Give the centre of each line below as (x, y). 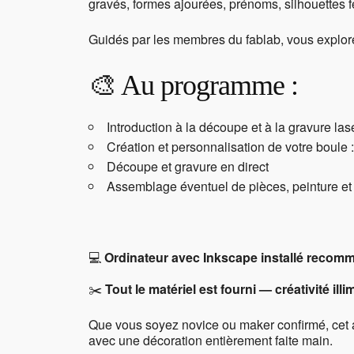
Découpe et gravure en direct (188, 167)
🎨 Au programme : (193, 86)
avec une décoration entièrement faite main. (211, 341)
